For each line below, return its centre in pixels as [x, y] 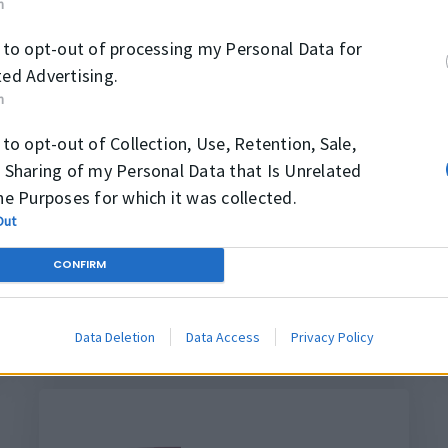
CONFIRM [79, 264]
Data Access [222, 336]
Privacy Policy [332, 336]
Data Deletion [114, 336]
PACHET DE [297, 271]
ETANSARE [297, 291]
